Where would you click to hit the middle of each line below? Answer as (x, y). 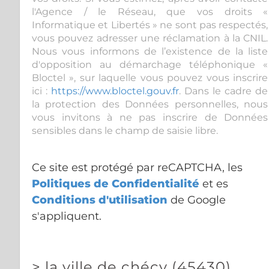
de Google (197, 200)
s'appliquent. (67, 216)
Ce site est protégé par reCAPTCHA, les (137, 167)
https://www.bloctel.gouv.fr (115, 91)
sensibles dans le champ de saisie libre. (125, 130)
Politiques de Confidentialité (116, 183)
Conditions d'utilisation (100, 200)
